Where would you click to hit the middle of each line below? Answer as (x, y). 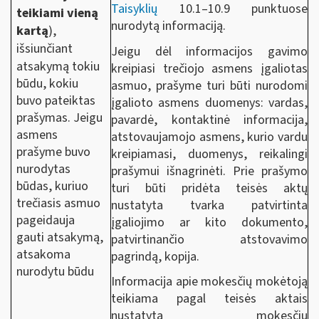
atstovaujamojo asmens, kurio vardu (209, 137)
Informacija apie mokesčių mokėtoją (209, 282)
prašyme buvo (54, 152)
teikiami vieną (58, 13)
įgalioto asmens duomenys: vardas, (209, 103)
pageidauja (46, 220)
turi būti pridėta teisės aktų (209, 188)
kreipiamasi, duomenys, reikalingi (209, 154)
